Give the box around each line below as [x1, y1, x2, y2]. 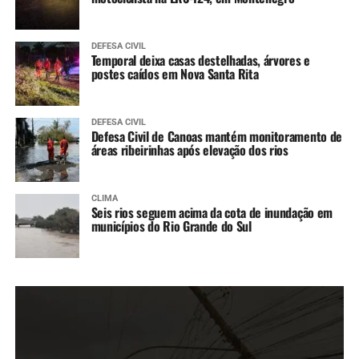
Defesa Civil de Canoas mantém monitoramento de [91, 126, 342, 146]
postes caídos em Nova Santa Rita [91, 63, 259, 83]
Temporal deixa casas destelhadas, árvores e [91, 50, 310, 70]
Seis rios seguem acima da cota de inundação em [91, 202, 333, 222]
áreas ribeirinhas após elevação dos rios [91, 139, 288, 159]
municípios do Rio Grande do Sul [91, 216, 252, 236]
